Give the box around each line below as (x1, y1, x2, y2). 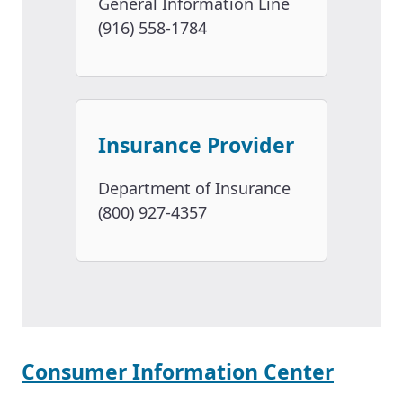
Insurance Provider (98, 130, 294, 160)
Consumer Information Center (22, 357, 334, 387)
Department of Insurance (98, 177, 291, 200)
